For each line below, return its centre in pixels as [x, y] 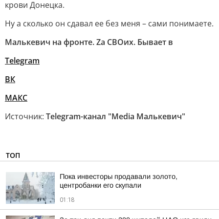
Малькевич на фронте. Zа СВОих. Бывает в [89, 42]
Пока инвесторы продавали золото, [119, 176]
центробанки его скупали [100, 185]
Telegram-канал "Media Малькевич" [116, 116]
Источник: [25, 116]
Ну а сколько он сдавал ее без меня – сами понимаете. [109, 23]
